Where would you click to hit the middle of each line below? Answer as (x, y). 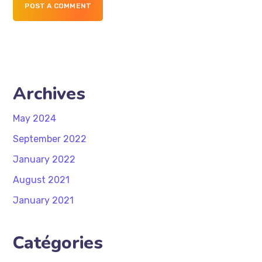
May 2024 (35, 118)
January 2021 (44, 200)
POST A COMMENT (58, 6)
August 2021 (42, 180)
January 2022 (44, 159)
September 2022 (50, 139)
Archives (49, 94)
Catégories (58, 243)
